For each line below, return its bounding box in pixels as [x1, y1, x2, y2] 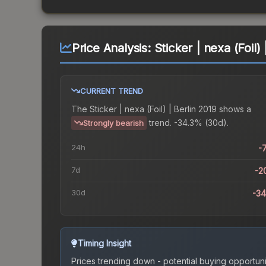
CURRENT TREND [80, 86, 143, 96]
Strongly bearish [83, 118, 144, 128]
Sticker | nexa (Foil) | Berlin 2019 [90, 104, 217, 115]
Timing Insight [78, 238, 131, 249]
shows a [217, 104, 251, 115]
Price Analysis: [71, 41, 154, 56]
